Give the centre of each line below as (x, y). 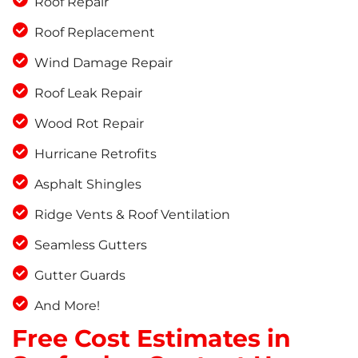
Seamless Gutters (90, 245)
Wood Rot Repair (89, 124)
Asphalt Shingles (88, 185)
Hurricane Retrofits (95, 154)
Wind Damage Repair (103, 63)
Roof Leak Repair (88, 93)
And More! (67, 306)
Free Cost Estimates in (151, 339)
